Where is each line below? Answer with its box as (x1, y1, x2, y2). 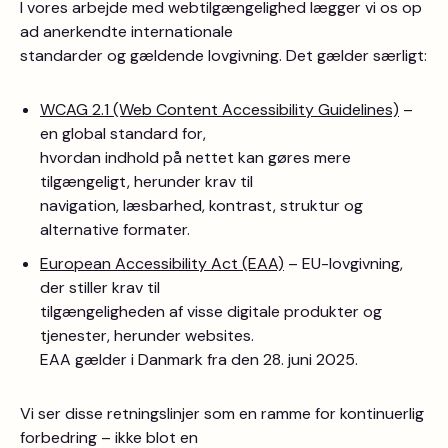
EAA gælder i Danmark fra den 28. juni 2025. (40, 349, 358, 370)
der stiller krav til (40, 277, 160, 298)
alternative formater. (40, 219, 190, 240)
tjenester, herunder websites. (40, 325, 254, 346)
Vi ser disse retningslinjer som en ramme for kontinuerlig (20, 403, 424, 424)
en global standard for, (40, 123, 206, 144)
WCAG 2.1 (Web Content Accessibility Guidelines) (40, 99, 399, 120)
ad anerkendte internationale (20, 21, 233, 42)
